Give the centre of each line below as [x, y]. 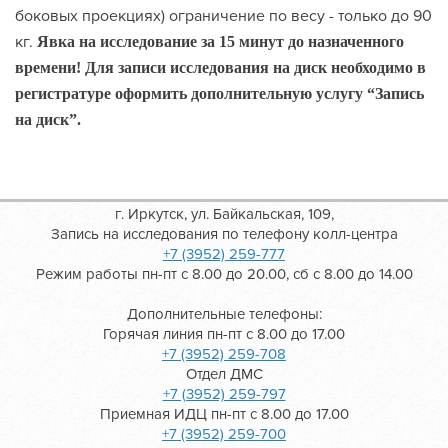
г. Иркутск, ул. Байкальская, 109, [224, 214]
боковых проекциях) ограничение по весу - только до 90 [223, 16]
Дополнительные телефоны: [224, 314]
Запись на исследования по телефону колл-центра [224, 234]
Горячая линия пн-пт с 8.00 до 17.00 [224, 334]
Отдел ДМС [224, 374]
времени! [50, 67]
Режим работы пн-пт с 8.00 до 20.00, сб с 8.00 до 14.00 [224, 274]
